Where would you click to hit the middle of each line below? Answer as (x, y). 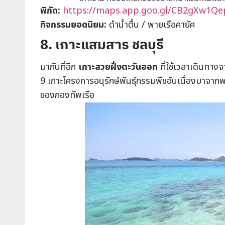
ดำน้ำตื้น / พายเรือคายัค (151, 25)
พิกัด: (50, 11)
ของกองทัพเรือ (67, 95)
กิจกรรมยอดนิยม (72, 25)
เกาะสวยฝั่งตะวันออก (118, 67)
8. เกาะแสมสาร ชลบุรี (102, 44)
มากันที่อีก (59, 67)
